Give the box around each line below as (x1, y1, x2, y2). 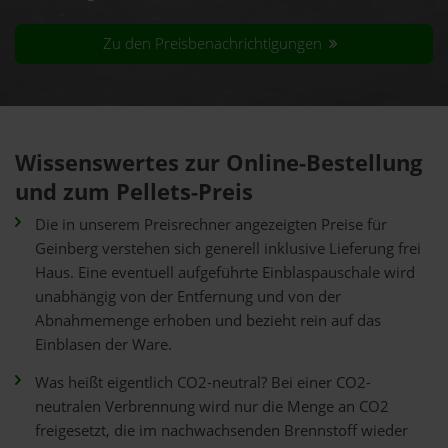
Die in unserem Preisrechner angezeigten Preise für (35, 213, 387, 235)
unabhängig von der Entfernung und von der (35, 285, 341, 307)
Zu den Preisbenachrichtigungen (103, 33, 327, 54)
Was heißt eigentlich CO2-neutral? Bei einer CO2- (35, 371, 371, 393)
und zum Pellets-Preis (15, 175, 253, 207)
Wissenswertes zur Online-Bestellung (15, 146, 422, 178)
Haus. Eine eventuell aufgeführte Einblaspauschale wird (35, 261, 415, 283)
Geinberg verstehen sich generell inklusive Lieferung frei (35, 237, 421, 259)
